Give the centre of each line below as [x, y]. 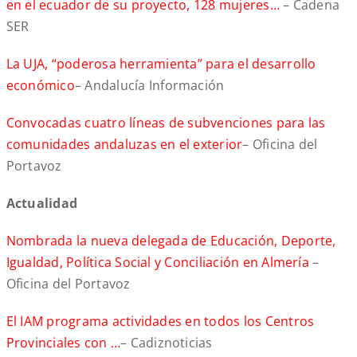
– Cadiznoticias [167, 343]
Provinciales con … [63, 343]
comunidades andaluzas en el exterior [124, 145]
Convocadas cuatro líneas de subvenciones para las [166, 123]
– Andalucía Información [149, 86]
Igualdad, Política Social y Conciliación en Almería [157, 263]
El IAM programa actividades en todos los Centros [160, 322]
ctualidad [46, 204]
